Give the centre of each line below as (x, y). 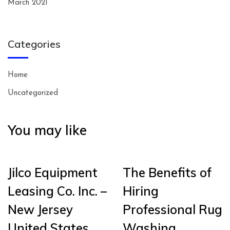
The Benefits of (167, 173)
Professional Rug (172, 210)
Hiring (141, 191)
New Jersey (40, 210)
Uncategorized (33, 93)
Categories (34, 44)
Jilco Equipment (53, 173)
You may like (47, 130)
